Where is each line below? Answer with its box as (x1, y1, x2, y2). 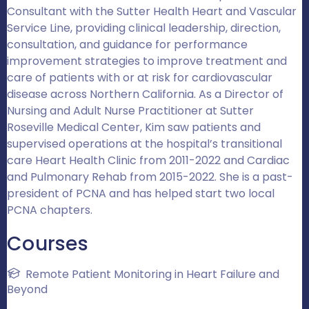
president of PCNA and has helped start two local (7, 186, 275, 201)
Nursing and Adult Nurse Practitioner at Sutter (7, 103, 254, 119)
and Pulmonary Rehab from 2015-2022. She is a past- (7, 169, 293, 185)
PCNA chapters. (7, 202, 92, 218)
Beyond (7, 281, 48, 297)
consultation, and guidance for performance (7, 37, 248, 52)
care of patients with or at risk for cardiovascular (7, 70, 272, 86)
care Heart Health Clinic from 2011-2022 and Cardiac (7, 152, 290, 168)
